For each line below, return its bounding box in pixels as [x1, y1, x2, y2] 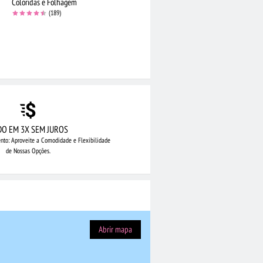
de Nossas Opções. [6, 146, 50, 156]
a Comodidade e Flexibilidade [34, 136, 110, 145]
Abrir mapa [99, 224, 132, 235]
